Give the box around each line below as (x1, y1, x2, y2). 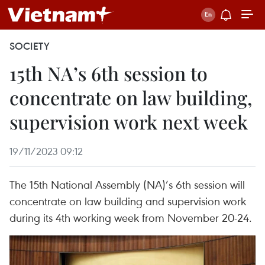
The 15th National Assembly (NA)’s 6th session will (9, 177, 245, 192)
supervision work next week (9, 109, 248, 134)
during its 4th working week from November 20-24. (9, 210, 252, 225)
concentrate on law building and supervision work (9, 193, 246, 208)
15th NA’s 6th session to (9, 60, 208, 86)
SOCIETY (9, 40, 50, 53)
